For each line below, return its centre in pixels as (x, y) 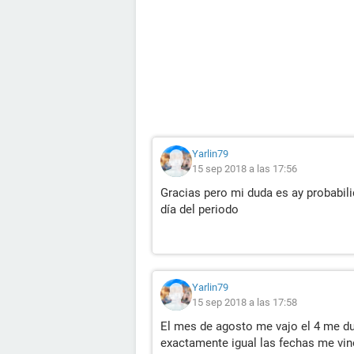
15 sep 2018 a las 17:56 (245, 169)
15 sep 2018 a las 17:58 (245, 302)
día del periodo (200, 209)
